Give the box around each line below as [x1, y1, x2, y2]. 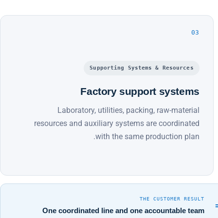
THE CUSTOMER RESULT [139, 196, 204, 201]
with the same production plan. [95, 131, 200, 141]
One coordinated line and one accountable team [42, 206, 204, 215]
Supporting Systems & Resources [90, 64, 194, 71]
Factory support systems [80, 85, 200, 97]
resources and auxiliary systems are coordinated [34, 118, 200, 128]
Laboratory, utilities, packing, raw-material [57, 105, 200, 115]
